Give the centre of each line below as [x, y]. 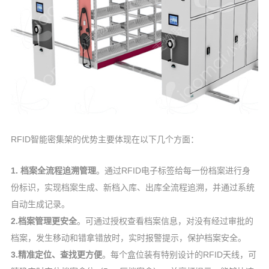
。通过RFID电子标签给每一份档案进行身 [173, 171]
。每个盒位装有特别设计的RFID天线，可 [179, 255]
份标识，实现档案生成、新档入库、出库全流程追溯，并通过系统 [132, 188]
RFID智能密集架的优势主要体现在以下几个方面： [104, 140]
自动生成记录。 [40, 204]
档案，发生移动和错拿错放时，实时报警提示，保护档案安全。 [128, 238]
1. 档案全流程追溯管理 [53, 171]
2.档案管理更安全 [44, 221]
